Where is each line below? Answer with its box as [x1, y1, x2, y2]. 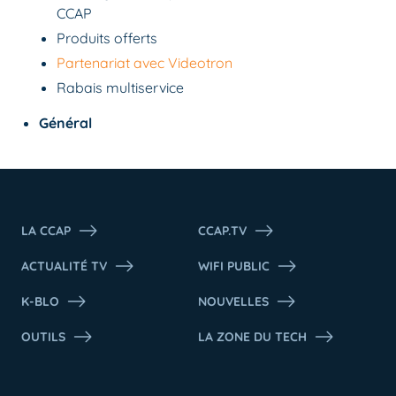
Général [39, 114, 92, 132]
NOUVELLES [198, 293, 269, 309]
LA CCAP [21, 223, 71, 239]
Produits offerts [57, 29, 157, 47]
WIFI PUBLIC [198, 258, 270, 274]
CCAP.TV [198, 223, 247, 239]
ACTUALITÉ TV [21, 258, 107, 274]
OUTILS [21, 329, 65, 345]
